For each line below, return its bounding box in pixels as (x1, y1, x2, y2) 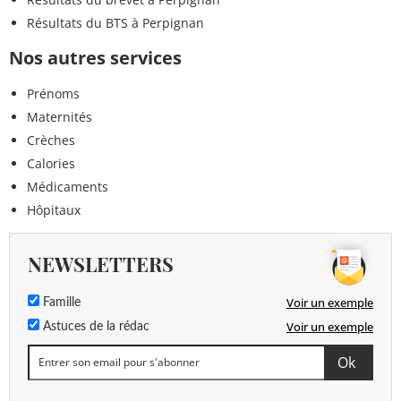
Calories (27, 154, 75, 172)
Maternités (27, 107, 92, 125)
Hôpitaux (27, 200, 81, 218)
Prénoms (27, 84, 80, 102)
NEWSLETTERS (28, 250, 174, 277)
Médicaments (27, 177, 108, 195)
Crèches (27, 131, 75, 149)
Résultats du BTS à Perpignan (27, 13, 204, 31)
